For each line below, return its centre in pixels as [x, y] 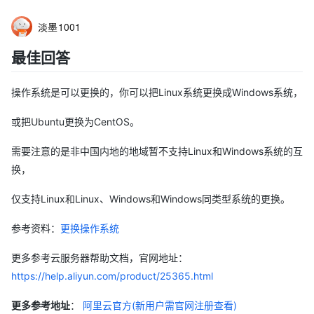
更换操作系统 [90, 228]
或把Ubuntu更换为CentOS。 [75, 121]
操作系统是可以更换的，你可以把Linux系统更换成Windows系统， [157, 92]
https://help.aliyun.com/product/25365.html [112, 275]
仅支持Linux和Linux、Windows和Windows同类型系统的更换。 [151, 198]
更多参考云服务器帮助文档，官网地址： [100, 257]
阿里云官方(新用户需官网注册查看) [160, 305]
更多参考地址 [41, 305]
